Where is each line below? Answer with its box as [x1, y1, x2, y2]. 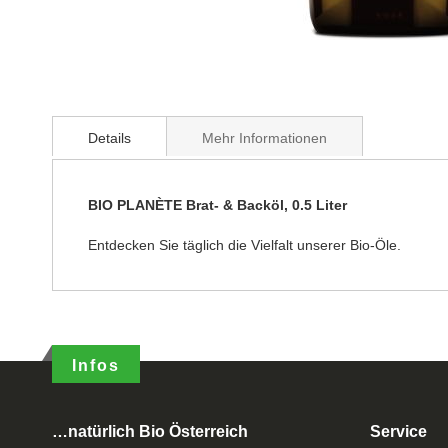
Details [88, 129, 131, 146]
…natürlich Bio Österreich [52, 423, 248, 440]
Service [369, 423, 427, 440]
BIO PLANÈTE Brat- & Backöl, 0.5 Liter [88, 196, 347, 213]
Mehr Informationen [202, 129, 327, 146]
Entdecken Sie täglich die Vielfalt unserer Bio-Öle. [88, 236, 401, 253]
